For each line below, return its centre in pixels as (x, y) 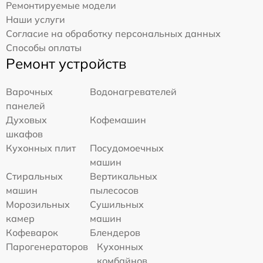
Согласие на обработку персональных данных (113, 33)
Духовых (26, 120)
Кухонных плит (41, 148)
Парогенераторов (47, 247)
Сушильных (117, 204)
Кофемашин (118, 120)
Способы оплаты (44, 48)
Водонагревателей (134, 92)
